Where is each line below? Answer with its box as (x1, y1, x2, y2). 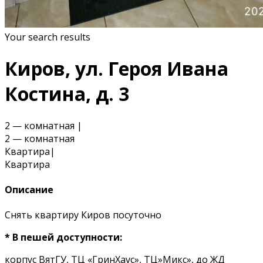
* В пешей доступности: (5, 231, 122, 244)
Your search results (5, 30, 90, 43)
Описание (5, 183, 53, 197)
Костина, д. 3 (5, 81, 129, 107)
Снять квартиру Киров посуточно (5, 208, 161, 222)
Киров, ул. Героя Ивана (5, 56, 228, 82)
